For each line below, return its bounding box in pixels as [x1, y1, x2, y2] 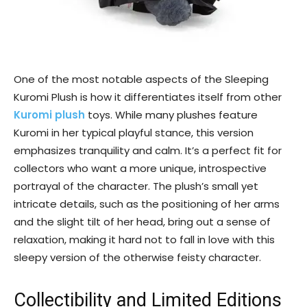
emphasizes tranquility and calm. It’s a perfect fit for [14, 143, 282, 158]
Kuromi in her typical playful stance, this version [14, 125, 254, 140]
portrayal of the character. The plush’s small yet [14, 179, 258, 193]
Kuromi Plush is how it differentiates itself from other [14, 90, 282, 104]
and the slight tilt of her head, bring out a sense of [14, 214, 271, 229]
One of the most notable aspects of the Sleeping [14, 72, 269, 86]
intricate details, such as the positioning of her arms [14, 197, 280, 211]
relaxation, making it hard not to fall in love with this [14, 232, 275, 247]
